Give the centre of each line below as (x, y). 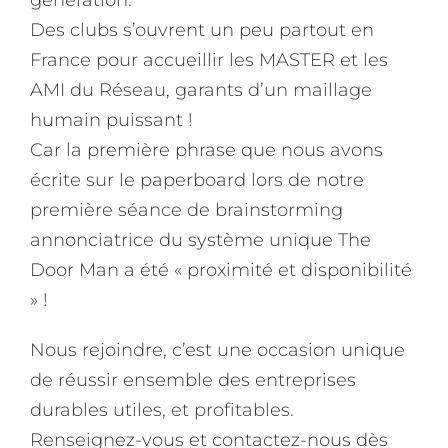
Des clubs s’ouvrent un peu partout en (202, 29)
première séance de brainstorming (186, 209)
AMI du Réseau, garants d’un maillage (201, 89)
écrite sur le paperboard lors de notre (197, 179)
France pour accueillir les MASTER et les (209, 59)
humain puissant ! (111, 119)
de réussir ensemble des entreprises (193, 379)
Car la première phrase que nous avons (206, 149)
